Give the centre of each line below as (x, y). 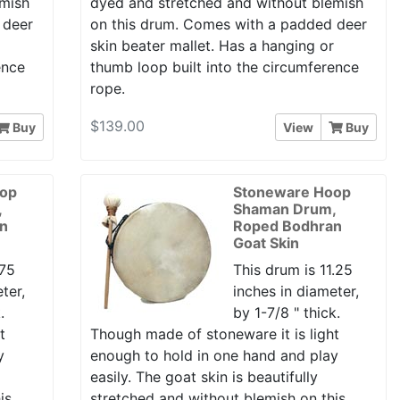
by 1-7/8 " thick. (286, 312)
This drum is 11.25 (292, 269)
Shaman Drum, (284, 208)
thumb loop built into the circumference (224, 67)
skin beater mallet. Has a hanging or (212, 45)
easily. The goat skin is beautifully (204, 376)
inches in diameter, (296, 291)
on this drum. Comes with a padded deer (228, 24)
